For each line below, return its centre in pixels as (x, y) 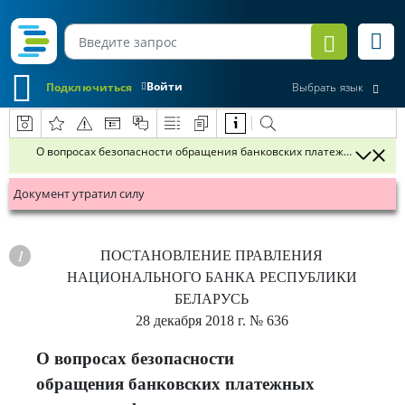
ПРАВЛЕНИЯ (279, 255)
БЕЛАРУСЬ (212, 299)
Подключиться (89, 87)
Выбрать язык (327, 88)
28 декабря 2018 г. (190, 320)
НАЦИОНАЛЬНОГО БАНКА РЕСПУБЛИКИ (212, 277)
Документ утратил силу (79, 193)
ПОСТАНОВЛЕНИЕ (168, 255)
